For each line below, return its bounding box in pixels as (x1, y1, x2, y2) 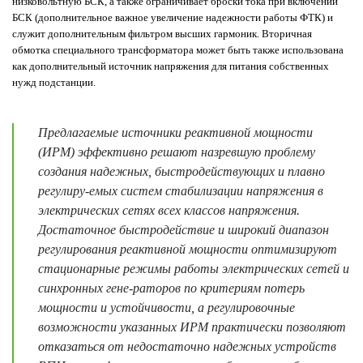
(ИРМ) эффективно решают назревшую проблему (38, 144, 315, 159)
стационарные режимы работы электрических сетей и (38, 261, 349, 275)
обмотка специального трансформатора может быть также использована (12, 43, 344, 56)
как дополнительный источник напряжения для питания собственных (12, 59, 329, 72)
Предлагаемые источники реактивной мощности (38, 125, 313, 139)
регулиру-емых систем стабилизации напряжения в (38, 183, 323, 198)
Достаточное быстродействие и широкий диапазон (38, 222, 329, 237)
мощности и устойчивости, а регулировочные (38, 300, 295, 314)
